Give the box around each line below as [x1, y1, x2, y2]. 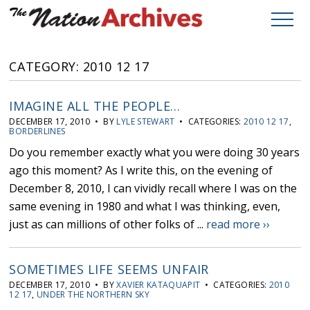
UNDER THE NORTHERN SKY [36, 289, 149, 301]
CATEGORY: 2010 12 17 [9, 58, 149, 75]
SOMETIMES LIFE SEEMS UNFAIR [9, 261, 210, 278]
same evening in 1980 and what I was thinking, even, [9, 199, 281, 215]
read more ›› [206, 217, 271, 232]
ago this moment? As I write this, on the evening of [9, 163, 273, 179]
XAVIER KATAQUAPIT [116, 279, 201, 291]
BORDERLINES [9, 125, 66, 138]
